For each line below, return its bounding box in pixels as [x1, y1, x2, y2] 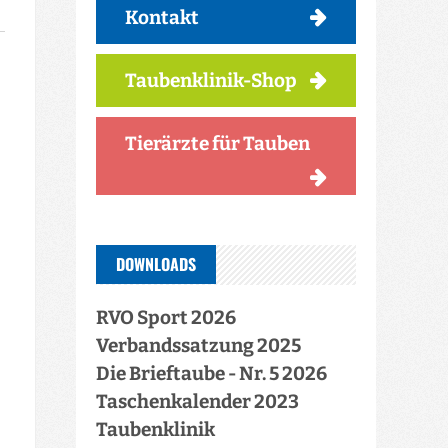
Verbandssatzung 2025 [96, 334, 301, 357]
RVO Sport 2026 [96, 306, 236, 329]
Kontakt [124, 5, 199, 29]
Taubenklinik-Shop [124, 68, 297, 92]
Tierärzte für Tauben [124, 131, 310, 155]
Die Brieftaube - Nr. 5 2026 [96, 362, 327, 385]
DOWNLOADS [116, 252, 196, 276]
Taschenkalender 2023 [96, 390, 299, 413]
